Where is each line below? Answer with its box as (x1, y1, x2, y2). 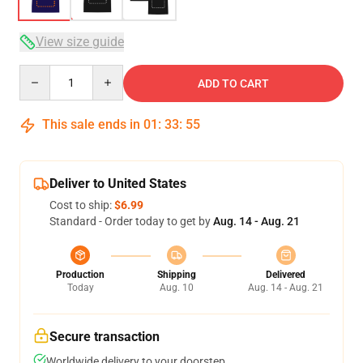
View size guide (36, 34, 124, 49)
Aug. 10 (159, 282, 194, 293)
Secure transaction (49, 329, 160, 344)
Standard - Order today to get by (49, 215, 213, 228)
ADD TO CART (198, 77, 269, 90)
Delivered (266, 269, 305, 280)
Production (56, 269, 105, 280)
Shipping (156, 269, 196, 280)
